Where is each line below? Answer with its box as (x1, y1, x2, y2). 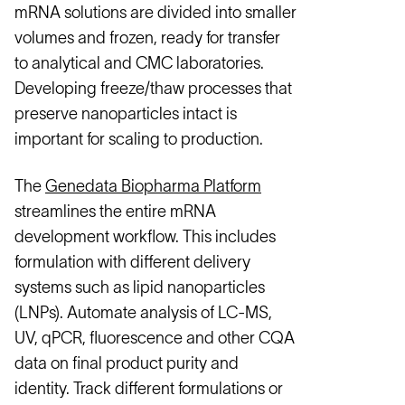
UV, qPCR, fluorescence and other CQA (14, 329, 295, 347)
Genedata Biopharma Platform (45, 177, 261, 195)
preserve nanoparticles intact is (14, 105, 237, 123)
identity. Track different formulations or (14, 380, 283, 398)
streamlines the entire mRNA (14, 202, 216, 221)
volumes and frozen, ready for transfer (14, 29, 280, 47)
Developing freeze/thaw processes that (14, 80, 292, 98)
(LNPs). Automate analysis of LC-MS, (14, 304, 272, 322)
